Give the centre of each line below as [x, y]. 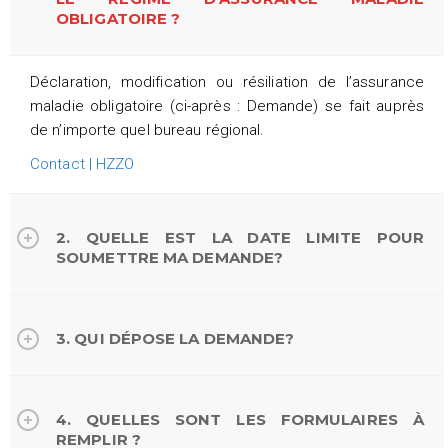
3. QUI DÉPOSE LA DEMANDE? [175, 338]
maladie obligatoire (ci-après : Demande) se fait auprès [227, 105]
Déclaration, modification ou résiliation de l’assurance [227, 81]
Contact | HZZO [82, 163]
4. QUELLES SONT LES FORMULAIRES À [240, 419]
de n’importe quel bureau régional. [147, 129]
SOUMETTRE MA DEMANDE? [170, 257]
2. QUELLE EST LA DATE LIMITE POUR [240, 237]
